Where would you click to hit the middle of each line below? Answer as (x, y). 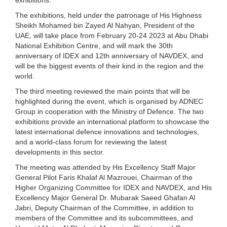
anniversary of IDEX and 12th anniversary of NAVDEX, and (109, 55)
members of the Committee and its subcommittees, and (104, 218)
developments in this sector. (60, 152)
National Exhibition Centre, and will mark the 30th (94, 45)
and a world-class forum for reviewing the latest (91, 142)
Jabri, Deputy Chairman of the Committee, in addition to (104, 207)
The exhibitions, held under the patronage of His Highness (108, 15)
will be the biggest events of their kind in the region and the (109, 66)
